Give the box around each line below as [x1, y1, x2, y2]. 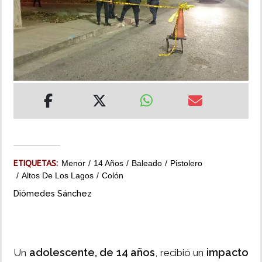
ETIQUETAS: [13, 158, 61, 168]
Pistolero [170, 158, 202, 168]
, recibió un [155, 247, 207, 259]
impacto [206, 246, 249, 259]
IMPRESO [9, 84, 46, 93]
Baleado [132, 158, 162, 168]
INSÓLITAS [9, 17, 51, 26]
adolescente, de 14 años [29, 246, 156, 259]
